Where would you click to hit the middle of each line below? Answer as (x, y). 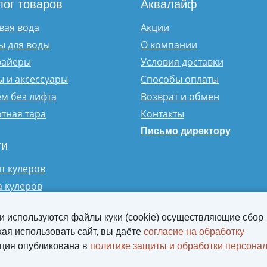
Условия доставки (182, 62)
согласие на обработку (194, 232)
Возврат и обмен (180, 97)
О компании (169, 45)
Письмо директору (186, 131)
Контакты (162, 114)
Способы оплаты (180, 80)
